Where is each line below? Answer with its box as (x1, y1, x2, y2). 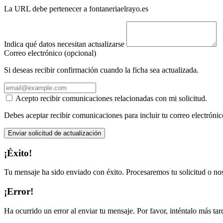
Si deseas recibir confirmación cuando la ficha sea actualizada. (4, 65, 199, 74)
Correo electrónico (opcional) (4, 48, 96, 57)
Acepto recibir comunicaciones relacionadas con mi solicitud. (15, 94, 207, 103)
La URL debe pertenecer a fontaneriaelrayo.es (4, 4, 148, 13)
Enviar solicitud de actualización (8, 129, 101, 137)
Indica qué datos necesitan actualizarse (4, 39, 124, 48)
